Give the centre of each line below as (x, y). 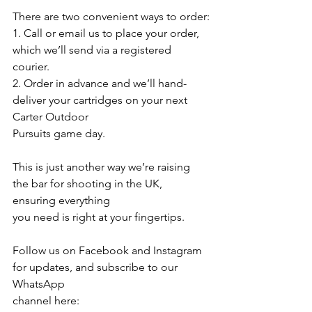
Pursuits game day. (59, 134)
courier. (31, 67)
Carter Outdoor (50, 117)
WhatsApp (39, 284)
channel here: (47, 301)
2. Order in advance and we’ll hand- (100, 84)
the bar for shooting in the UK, (89, 184)
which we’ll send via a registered (93, 50)
